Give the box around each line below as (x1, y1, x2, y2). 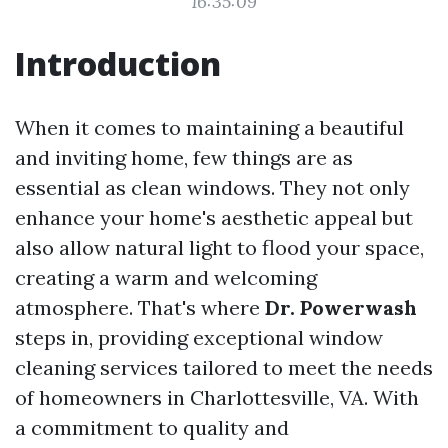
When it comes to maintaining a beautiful (15, 115, 404, 140)
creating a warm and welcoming (15, 265, 317, 290)
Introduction (15, 42, 221, 85)
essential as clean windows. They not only (15, 175, 410, 200)
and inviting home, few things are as (15, 145, 353, 170)
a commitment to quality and (15, 415, 289, 440)
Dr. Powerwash (265, 295, 417, 320)
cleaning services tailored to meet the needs (15, 355, 433, 380)
